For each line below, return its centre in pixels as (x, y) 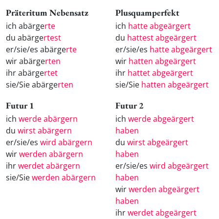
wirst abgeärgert (158, 142)
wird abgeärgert (179, 166)
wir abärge (25, 61)
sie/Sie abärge (32, 84)
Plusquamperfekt (147, 12)
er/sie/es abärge (36, 49)
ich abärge (25, 26)
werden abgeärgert (164, 189)
